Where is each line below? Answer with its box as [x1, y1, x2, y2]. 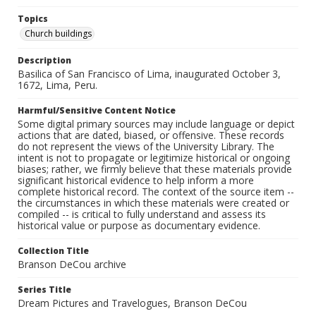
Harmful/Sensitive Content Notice [18, 104, 176, 117]
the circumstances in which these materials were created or [18, 196, 289, 210]
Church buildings [25, 28, 92, 40]
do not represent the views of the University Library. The [18, 140, 274, 154]
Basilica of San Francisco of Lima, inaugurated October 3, [18, 67, 281, 81]
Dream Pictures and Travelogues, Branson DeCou [18, 296, 247, 310]
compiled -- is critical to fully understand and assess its [18, 207, 266, 221]
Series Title [18, 284, 71, 296]
